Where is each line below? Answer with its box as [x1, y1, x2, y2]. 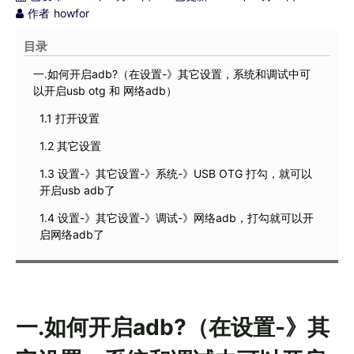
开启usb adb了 [40, 183, 115, 198]
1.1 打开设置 [40, 111, 100, 126]
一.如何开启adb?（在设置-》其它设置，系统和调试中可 [33, 67, 311, 81]
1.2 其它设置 [40, 139, 101, 153]
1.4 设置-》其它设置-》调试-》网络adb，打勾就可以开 [40, 211, 314, 225]
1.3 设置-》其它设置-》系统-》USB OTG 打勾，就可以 [40, 167, 312, 181]
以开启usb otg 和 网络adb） [33, 84, 177, 98]
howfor [54, 6, 89, 21]
